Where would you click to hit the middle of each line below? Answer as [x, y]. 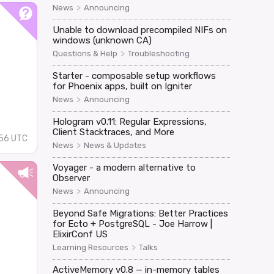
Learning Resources [90, 247]
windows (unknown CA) [102, 40]
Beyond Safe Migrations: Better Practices [140, 213]
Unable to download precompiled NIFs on [139, 30]
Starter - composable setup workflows [134, 76]
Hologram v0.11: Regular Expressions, [129, 121]
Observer [71, 178]
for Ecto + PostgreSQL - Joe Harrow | [132, 224]
